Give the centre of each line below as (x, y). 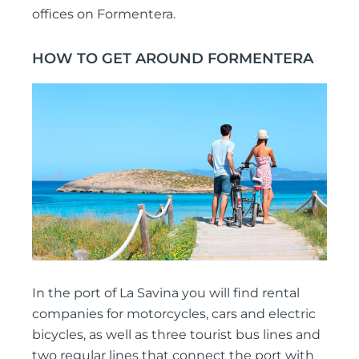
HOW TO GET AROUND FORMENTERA (173, 59)
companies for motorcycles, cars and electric (174, 313)
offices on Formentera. (104, 14)
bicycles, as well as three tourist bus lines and (176, 334)
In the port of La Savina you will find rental (166, 292)
